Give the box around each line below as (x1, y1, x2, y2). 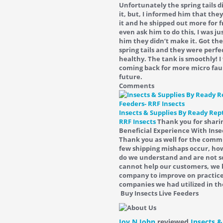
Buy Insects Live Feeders (119, 189, 199, 198)
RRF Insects (119, 117, 156, 126)
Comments (119, 81, 154, 90)
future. (119, 72, 142, 81)
